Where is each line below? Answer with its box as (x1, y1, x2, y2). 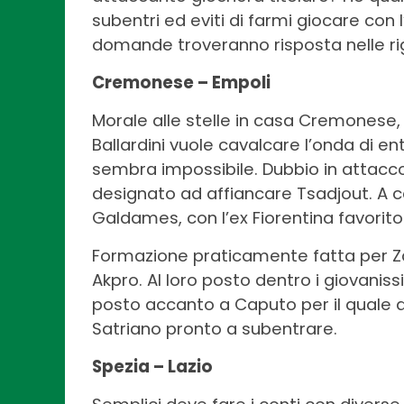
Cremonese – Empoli (92, 70, 271, 94)
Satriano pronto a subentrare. (92, 317, 337, 340)
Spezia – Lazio (92, 354, 213, 378)
